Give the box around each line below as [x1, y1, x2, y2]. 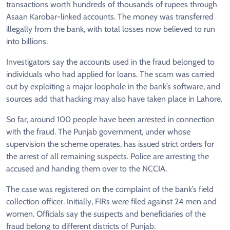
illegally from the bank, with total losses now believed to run [6, 24, 215, 34]
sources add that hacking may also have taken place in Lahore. [6, 94, 222, 104]
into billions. [6, 36, 48, 47]
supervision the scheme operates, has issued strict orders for [6, 139, 214, 149]
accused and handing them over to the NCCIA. [6, 164, 167, 174]
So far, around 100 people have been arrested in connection [6, 114, 215, 125]
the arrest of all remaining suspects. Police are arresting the [6, 151, 209, 162]
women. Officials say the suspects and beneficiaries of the [6, 209, 206, 219]
